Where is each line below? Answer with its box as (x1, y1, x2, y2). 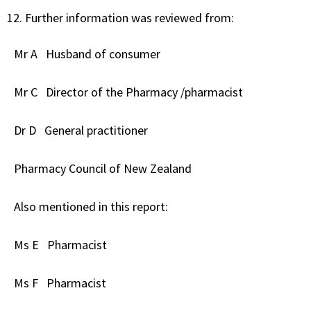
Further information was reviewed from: (25, 9, 234, 26)
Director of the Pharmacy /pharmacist (43, 83, 246, 100)
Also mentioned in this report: (14, 198, 168, 215)
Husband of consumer (43, 45, 160, 62)
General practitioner (42, 121, 151, 138)
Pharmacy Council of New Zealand (14, 160, 192, 176)
